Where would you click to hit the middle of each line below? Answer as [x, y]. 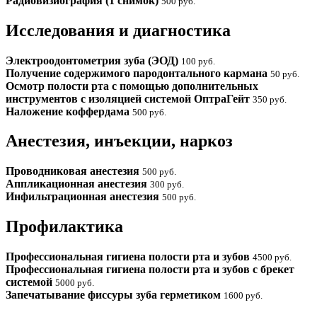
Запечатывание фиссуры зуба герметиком [115, 295]
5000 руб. [75, 283]
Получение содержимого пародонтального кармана [138, 73]
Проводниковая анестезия [74, 171]
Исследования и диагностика [118, 30]
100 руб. [198, 61]
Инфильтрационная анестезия [84, 197]
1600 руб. [243, 296]
